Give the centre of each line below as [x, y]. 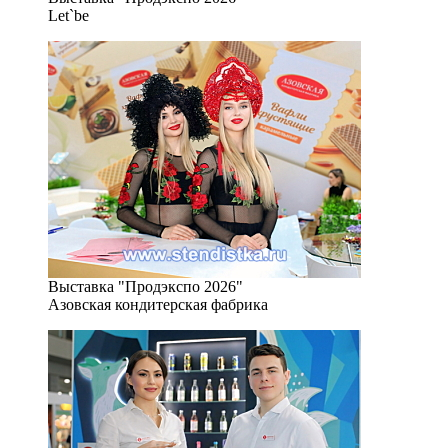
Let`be [68, 15]
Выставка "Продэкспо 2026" [145, 286]
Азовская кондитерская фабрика [158, 304]
